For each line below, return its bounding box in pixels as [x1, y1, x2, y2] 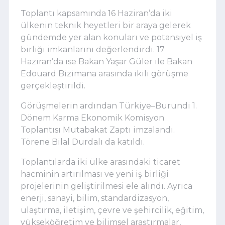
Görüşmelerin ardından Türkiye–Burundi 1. [21, 100, 197, 110]
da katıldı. [103, 137, 145, 147]
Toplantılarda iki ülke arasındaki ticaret [21, 157, 180, 167]
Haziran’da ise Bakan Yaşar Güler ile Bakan [21, 56, 192, 66]
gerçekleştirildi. [21, 80, 85, 90]
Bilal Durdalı [52, 137, 103, 147]
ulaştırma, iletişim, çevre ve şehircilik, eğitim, [21, 205, 204, 215]
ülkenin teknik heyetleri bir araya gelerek [21, 20, 191, 30]
